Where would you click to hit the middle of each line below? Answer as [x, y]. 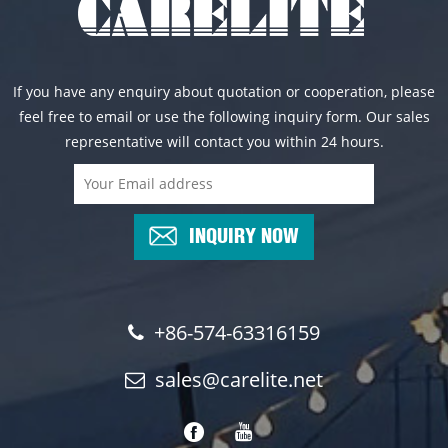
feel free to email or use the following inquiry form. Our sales [224, 116]
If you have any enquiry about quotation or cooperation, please [224, 91]
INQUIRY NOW [244, 233]
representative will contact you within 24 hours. [224, 141]
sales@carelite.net [239, 379]
